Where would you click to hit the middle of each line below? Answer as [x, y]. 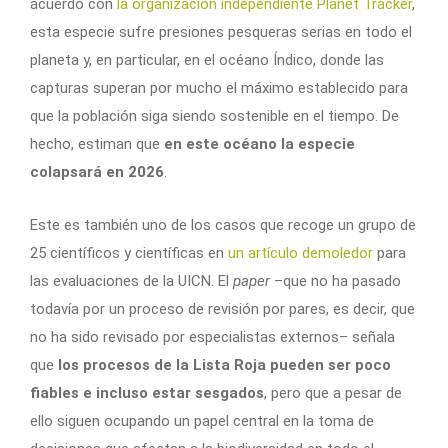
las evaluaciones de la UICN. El [131, 281]
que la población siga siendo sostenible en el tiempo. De [214, 116]
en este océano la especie [257, 144]
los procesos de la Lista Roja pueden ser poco [224, 365]
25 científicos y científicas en [129, 253]
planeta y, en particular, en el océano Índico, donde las [207, 60]
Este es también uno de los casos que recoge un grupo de [223, 225]
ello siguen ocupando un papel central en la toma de [202, 421]
